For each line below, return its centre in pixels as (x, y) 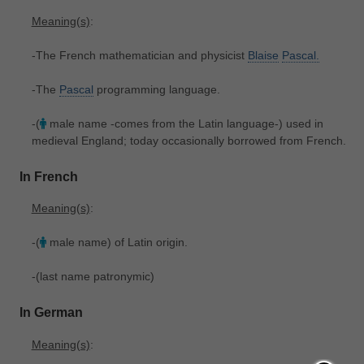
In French (48, 176)
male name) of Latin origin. (117, 243)
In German (51, 312)
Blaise (263, 55)
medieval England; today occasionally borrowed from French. (188, 140)
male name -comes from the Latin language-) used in (184, 123)
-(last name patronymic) (93, 277)
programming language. (156, 89)
